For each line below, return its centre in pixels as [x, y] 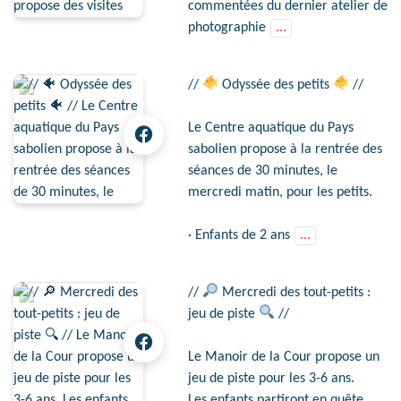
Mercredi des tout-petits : [295, 292]
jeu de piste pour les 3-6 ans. [271, 378]
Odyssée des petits [276, 85]
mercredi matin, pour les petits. [280, 192]
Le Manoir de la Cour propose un [284, 357]
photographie [229, 27]
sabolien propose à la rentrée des [285, 149]
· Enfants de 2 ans [241, 235]
